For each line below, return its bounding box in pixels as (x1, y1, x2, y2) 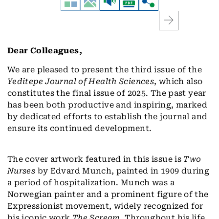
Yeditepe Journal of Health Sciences (7, 77, 154, 87)
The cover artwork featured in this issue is (7, 154, 184, 164)
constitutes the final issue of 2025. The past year (7, 88, 206, 98)
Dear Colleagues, (7, 46, 82, 56)
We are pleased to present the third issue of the (7, 65, 202, 75)
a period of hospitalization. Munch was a (7, 178, 175, 188)
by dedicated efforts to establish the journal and (7, 112, 208, 122)
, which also (154, 77, 203, 87)
